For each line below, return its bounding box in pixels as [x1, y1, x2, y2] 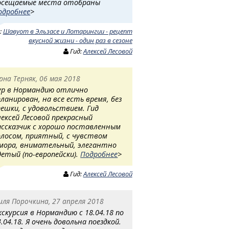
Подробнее [80, 149, 118, 159]
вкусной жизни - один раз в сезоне [28, 35, 132, 45]
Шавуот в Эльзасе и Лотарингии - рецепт [3, 26, 132, 36]
